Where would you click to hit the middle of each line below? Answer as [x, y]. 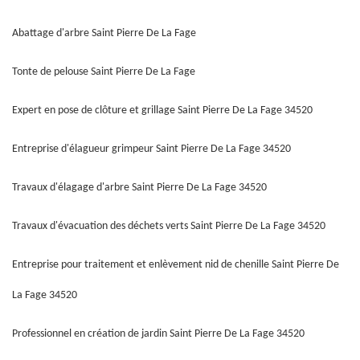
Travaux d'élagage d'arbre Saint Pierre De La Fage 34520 [139, 188]
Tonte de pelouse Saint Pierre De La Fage [104, 72]
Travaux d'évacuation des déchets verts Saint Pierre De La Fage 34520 [169, 226]
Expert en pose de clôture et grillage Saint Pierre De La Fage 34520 [162, 110]
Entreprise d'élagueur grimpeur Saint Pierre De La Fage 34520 [151, 149]
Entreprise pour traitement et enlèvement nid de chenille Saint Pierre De [176, 265]
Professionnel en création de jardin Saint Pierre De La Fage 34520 [158, 334]
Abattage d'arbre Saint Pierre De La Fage [104, 33]
